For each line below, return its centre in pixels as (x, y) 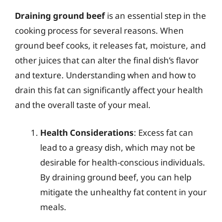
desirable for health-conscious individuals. (123, 162)
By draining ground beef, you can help (116, 177)
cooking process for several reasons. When (99, 30)
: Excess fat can (164, 132)
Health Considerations (87, 132)
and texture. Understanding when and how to (105, 75)
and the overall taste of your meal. (83, 105)
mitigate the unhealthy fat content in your (123, 192)
